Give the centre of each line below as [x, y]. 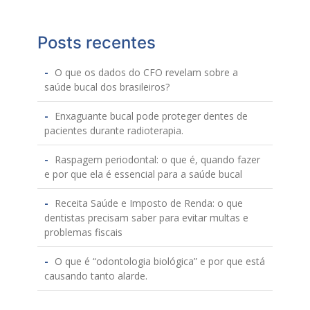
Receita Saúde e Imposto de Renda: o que [149, 203]
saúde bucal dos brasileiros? [107, 87]
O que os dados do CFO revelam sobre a [146, 73]
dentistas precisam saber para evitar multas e [146, 218]
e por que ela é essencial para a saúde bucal [143, 174]
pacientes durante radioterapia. [114, 131]
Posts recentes [97, 43]
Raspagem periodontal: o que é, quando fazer [157, 160]
